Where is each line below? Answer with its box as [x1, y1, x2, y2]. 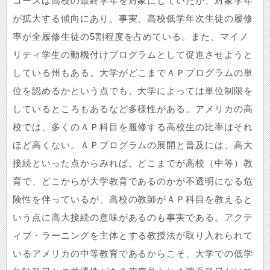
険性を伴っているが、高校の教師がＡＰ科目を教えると [13, 194, 254, 205]
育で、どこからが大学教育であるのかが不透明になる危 [13, 176, 253, 187]
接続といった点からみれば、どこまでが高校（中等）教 [13, 158, 253, 169]
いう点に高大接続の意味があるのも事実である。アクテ [13, 212, 253, 223]
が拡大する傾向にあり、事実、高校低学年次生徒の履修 [13, 13, 253, 24]
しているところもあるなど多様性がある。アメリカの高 [13, 104, 254, 115]
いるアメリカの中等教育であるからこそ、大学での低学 [13, 248, 254, 259]
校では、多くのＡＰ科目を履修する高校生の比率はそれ [13, 122, 253, 133]
